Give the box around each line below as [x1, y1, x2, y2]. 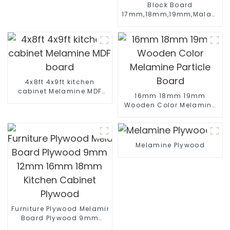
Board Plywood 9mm [21, 213, 99, 222]
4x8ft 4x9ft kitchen [25, 77, 94, 86]
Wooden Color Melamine [124, 100, 216, 109]
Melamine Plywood [135, 140, 205, 149]
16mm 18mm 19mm [135, 91, 206, 100]
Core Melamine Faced [129, 18, 212, 28]
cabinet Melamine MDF [17, 86, 102, 95]
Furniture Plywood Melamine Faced [11, 204, 142, 213]
